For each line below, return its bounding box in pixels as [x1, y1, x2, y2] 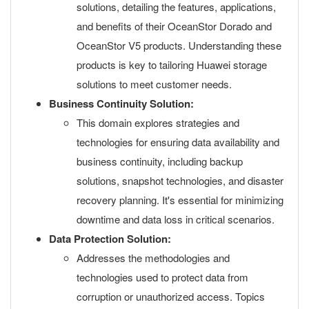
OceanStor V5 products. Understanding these [77, 38, 281, 52]
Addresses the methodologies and [77, 250, 230, 265]
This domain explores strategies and [77, 115, 239, 130]
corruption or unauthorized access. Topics [77, 289, 265, 303]
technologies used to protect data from [77, 270, 248, 284]
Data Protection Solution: [49, 231, 171, 246]
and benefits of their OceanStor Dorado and [77, 19, 272, 33]
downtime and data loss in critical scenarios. [77, 212, 275, 226]
